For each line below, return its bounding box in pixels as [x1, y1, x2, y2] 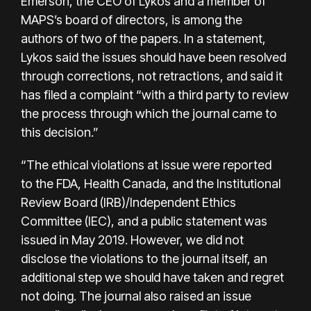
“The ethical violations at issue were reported [21, 157, 271, 172]
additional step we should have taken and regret [21, 269, 284, 285]
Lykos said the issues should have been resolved [21, 49, 286, 65]
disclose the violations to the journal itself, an [21, 251, 267, 266]
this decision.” [21, 124, 99, 140]
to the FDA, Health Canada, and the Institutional [21, 176, 280, 191]
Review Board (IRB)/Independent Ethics [21, 194, 236, 210]
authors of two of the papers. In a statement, [21, 31, 266, 46]
